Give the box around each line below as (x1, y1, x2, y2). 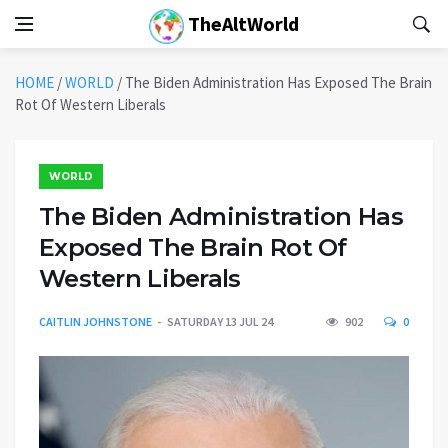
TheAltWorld (184, 11, 299, 36)
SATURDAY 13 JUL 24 (167, 314, 273, 329)
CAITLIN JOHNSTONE (39, 314, 152, 329)
